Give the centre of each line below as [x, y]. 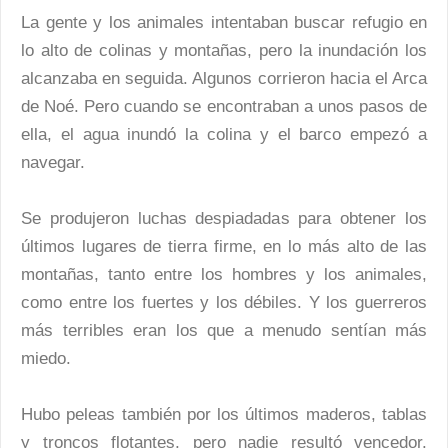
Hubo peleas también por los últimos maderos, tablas [224, 415]
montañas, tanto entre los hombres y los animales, [224, 275]
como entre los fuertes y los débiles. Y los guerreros [224, 303]
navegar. [53, 163]
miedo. [46, 359]
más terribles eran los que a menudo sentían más [224, 331]
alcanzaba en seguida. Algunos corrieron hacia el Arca [224, 79]
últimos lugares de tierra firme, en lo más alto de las [224, 247]
